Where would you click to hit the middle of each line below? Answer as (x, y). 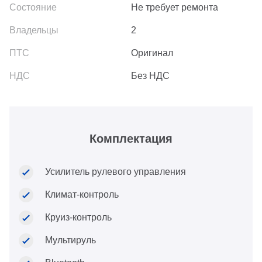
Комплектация (131, 139)
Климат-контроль (82, 195)
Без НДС (150, 76)
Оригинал (152, 53)
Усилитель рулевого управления (116, 172)
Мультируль (70, 240)
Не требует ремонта (175, 8)
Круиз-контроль (78, 218)
